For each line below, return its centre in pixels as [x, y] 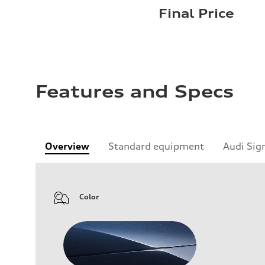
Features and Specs [135, 92]
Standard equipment [156, 146]
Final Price [196, 14]
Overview [67, 146]
